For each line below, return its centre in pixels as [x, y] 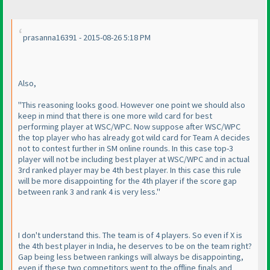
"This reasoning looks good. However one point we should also [132, 105]
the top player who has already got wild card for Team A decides [134, 138]
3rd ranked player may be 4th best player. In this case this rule [130, 170]
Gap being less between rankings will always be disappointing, [131, 257]
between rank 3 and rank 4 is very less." [89, 192]
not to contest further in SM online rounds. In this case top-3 [126, 149]
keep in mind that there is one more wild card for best [115, 116]
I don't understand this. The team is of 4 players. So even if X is [130, 235]
